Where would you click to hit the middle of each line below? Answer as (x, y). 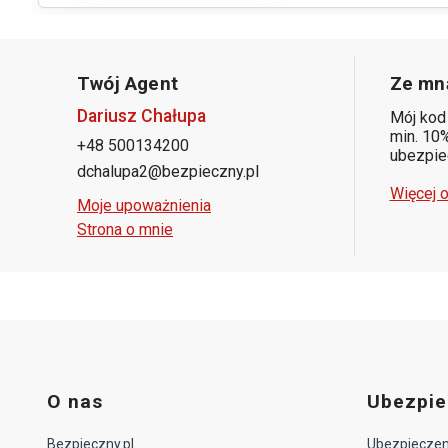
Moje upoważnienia (144, 205)
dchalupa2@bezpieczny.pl (168, 171)
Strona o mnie (125, 229)
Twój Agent (127, 83)
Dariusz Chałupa (141, 115)
